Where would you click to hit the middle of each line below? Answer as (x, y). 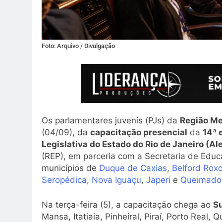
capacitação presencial (139, 133)
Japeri (158, 180)
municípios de (70, 168)
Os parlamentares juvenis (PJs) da (111, 121)
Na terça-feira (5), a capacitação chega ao (127, 204)
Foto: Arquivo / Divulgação (78, 46)
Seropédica (64, 180)
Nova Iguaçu (116, 180)
